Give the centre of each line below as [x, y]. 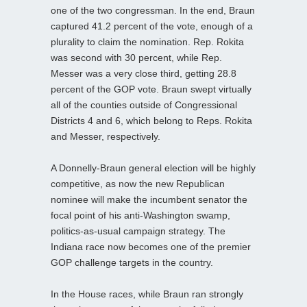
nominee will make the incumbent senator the [149, 199]
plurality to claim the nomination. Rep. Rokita [147, 41]
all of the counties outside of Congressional [144, 105]
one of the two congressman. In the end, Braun [153, 10]
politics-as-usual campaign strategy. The [138, 231]
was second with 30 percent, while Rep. [136, 57]
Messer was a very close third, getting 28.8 [144, 73]
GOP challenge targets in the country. [132, 262]
